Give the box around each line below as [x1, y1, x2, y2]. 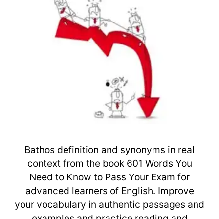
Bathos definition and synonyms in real [24, 143, 195, 155]
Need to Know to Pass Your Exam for [29, 171, 190, 183]
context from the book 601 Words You [27, 157, 192, 169]
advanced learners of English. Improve [25, 184, 194, 197]
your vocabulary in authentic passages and [15, 198, 204, 210]
